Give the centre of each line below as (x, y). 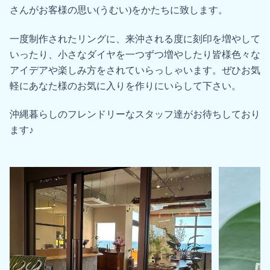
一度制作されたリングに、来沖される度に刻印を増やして (135, 39)
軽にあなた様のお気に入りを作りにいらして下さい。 (125, 86)
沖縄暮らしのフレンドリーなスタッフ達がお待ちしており (135, 115)
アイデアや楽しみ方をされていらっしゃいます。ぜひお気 (135, 70)
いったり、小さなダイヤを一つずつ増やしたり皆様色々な (135, 54)
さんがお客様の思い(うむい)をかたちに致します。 (119, 10)
